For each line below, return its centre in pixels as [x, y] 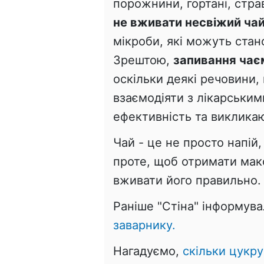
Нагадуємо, [148, 251]
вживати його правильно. [187, 180]
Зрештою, [143, 60]
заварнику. [144, 225]
